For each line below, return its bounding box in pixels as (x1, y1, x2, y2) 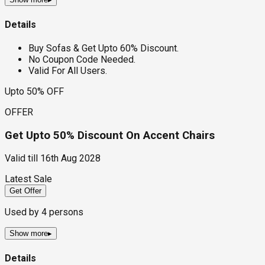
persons (47, 206, 83, 218)
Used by (5, 206, 41, 218)
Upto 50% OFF (5, 85, 64, 97)
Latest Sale (5, 173, 52, 185)
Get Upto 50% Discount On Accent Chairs (5, 128, 215, 142)
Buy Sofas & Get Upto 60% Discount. (28, 42, 179, 54)
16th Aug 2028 (40, 153, 101, 164)
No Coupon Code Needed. (28, 53, 135, 65)
